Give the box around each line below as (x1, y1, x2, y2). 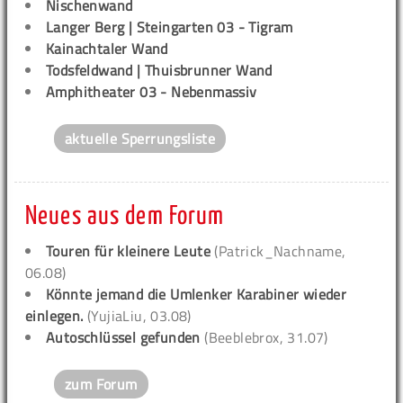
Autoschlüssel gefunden (46, 327, 201, 349)
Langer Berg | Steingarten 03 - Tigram (46, 16, 293, 39)
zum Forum (65, 373, 138, 396)
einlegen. (25, 305, 88, 327)
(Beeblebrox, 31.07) (200, 327, 328, 349)
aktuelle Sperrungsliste (65, 128, 216, 150)
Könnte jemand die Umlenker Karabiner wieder (46, 283, 347, 306)
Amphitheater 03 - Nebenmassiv (46, 81, 257, 103)
